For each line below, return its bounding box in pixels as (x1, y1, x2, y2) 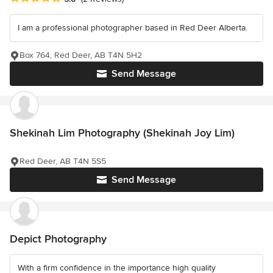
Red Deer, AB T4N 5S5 (19, 156, 106, 167)
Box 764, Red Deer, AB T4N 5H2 (19, 50, 142, 61)
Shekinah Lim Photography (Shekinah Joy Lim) (10, 126, 235, 140)
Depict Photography (10, 232, 107, 246)
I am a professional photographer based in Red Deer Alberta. (18, 23, 247, 34)
